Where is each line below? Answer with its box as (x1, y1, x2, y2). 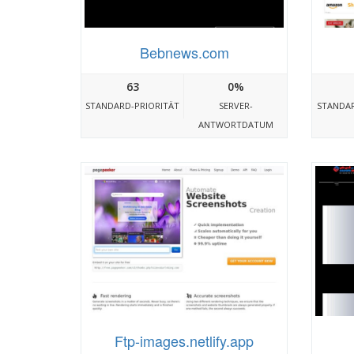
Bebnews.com (139, 42, 229, 63)
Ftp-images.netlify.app (115, 330, 254, 351)
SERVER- (218, 100, 253, 112)
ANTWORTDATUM (198, 119, 273, 131)
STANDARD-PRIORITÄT (85, 100, 180, 112)
